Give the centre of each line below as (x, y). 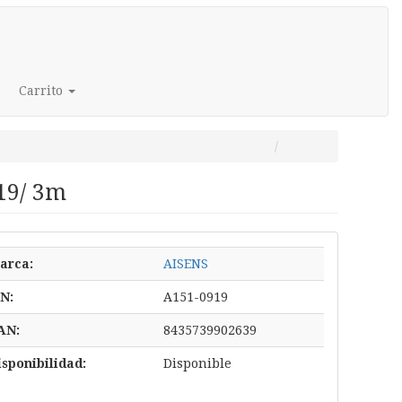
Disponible (197, 363)
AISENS (185, 264)
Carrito (41, 91)
